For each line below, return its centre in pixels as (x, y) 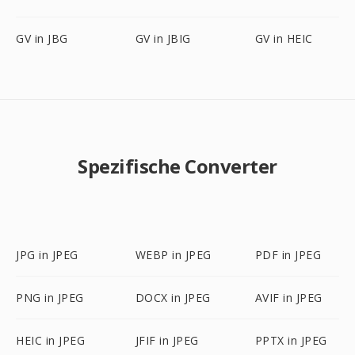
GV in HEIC (284, 38)
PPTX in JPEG (291, 340)
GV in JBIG (163, 38)
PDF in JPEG (288, 255)
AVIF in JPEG (288, 298)
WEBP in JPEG (173, 255)
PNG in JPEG (50, 298)
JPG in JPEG (47, 255)
